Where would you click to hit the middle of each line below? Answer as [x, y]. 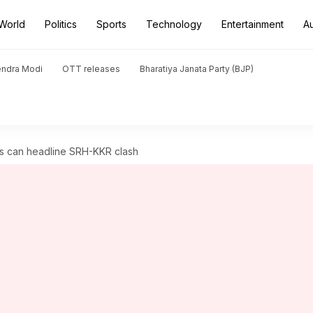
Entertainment [253, 24]
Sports [111, 24]
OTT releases [91, 69]
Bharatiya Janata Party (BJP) [197, 69]
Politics [61, 24]
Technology [174, 24]
